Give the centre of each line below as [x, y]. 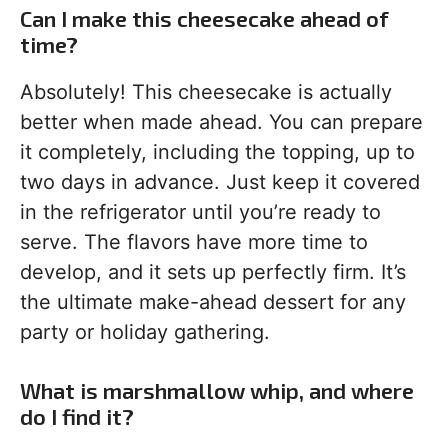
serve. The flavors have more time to [194, 242]
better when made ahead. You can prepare [221, 122]
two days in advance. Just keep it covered [220, 182]
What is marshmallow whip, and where [217, 390]
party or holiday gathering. [145, 332]
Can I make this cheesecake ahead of [204, 18]
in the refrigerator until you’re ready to [200, 212]
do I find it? [77, 416]
